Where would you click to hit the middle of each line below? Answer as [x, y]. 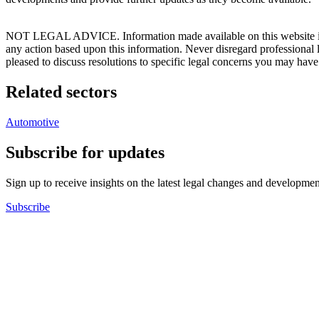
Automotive [32, 122]
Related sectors [61, 92]
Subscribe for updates [85, 153]
